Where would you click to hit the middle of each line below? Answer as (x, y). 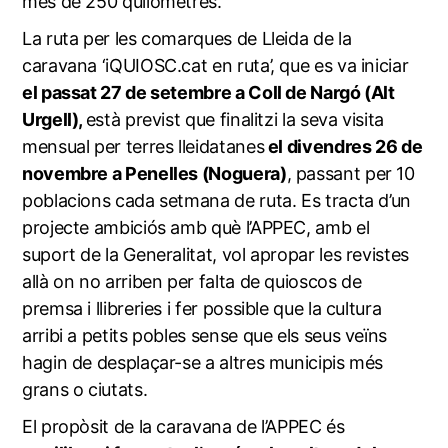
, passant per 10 (350, 173)
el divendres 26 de (343, 146)
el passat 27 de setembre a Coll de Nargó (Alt (208, 92)
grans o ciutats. (84, 389)
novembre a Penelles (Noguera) (154, 173)
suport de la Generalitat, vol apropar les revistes (215, 254)
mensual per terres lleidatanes (143, 146)
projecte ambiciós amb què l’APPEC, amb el (195, 227)
